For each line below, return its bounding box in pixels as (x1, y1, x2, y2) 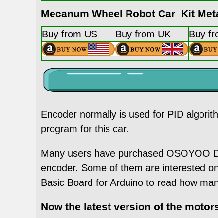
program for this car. (41, 123, 129, 134)
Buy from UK (115, 28, 171, 39)
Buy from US (42, 28, 97, 39)
